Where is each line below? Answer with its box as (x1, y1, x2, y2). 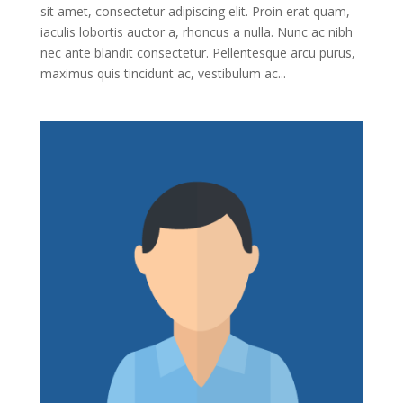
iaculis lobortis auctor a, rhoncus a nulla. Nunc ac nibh (40, 23, 353, 41)
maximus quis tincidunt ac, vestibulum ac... (40, 65, 286, 83)
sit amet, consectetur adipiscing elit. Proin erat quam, (40, 3, 350, 21)
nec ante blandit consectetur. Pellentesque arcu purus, (40, 44, 355, 62)
